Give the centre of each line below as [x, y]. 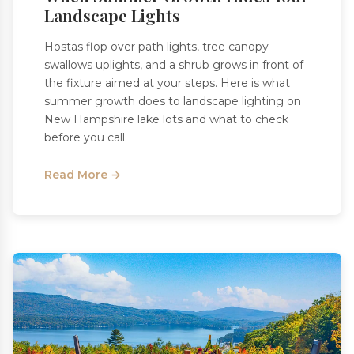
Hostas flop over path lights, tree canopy [156, 47]
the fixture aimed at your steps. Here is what [167, 83]
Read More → [83, 175]
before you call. [86, 138]
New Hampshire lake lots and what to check [166, 120]
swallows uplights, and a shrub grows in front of [174, 65]
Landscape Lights [112, 15]
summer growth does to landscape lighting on [173, 102]
